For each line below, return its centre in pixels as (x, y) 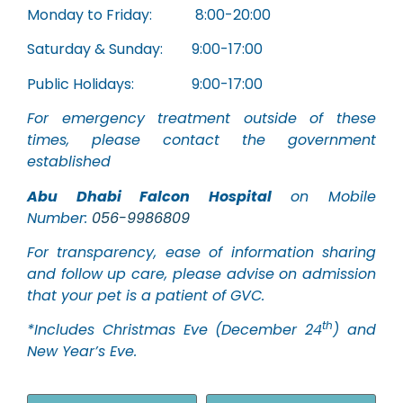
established (69, 162)
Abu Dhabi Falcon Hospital (149, 196)
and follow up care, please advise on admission (201, 273)
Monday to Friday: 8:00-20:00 (149, 15)
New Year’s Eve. (82, 352)
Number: (59, 218)
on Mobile (324, 196)
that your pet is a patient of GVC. (146, 295)
